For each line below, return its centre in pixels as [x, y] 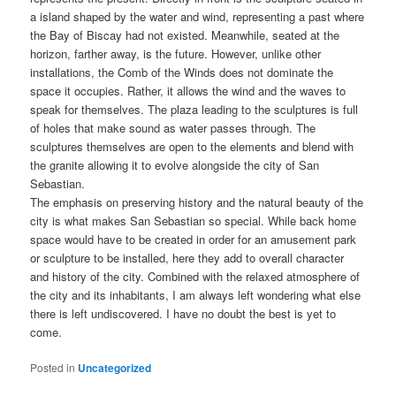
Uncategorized [115, 368]
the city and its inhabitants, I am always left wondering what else [196, 295]
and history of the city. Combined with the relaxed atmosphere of [195, 277]
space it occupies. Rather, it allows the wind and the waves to [188, 91]
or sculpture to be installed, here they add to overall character [187, 258]
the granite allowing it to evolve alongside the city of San [175, 165]
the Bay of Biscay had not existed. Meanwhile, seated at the [185, 35]
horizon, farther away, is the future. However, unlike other [176, 54]
